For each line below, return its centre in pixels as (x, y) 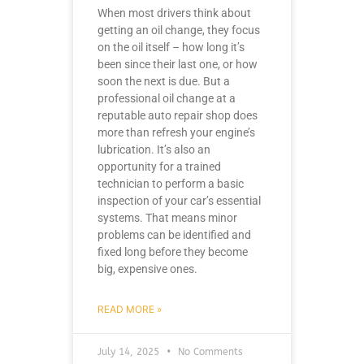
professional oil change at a (167, 99)
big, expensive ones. (147, 269)
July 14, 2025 (130, 352)
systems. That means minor (167, 218)
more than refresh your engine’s (176, 133)
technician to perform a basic (171, 184)
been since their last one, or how (178, 65)
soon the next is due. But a (164, 82)
